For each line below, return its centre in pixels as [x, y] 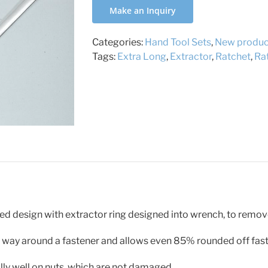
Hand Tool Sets [178, 42]
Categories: [118, 42]
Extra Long [142, 57]
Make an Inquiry [143, 10]
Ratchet [233, 57]
